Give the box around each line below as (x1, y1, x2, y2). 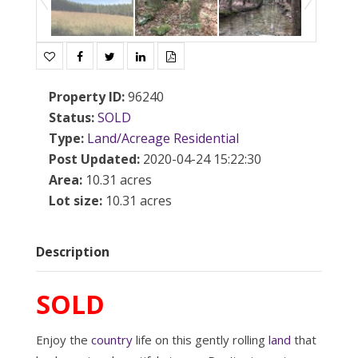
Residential (173, 129, 239, 147)
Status (48, 108, 91, 126)
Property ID (48, 87, 121, 105)
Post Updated (48, 149, 137, 168)
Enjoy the (35, 331, 91, 348)
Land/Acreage (86, 129, 170, 147)
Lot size (48, 191, 99, 209)
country (90, 331, 133, 348)
